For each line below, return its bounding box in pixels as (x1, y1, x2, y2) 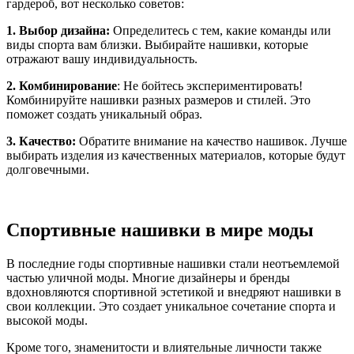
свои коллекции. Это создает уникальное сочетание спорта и (6, 299, 336, 313)
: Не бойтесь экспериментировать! (117, 79, 303, 93)
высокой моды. (6, 313, 88, 327)
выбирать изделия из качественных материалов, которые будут (6, 149, 345, 163)
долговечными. (6, 163, 89, 177)
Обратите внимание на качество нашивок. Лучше (76, 134, 347, 149)
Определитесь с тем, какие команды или (110, 24, 331, 38)
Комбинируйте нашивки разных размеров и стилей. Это (6, 93, 311, 107)
